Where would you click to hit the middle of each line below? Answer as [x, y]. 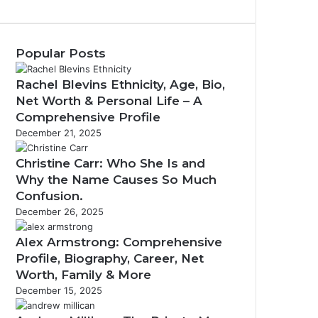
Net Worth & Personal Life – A [109, 101]
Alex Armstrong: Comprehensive [119, 242]
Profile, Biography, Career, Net [110, 258]
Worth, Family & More [83, 275]
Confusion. [49, 196]
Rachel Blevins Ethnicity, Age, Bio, [120, 84]
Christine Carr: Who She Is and [110, 163]
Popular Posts [61, 53]
